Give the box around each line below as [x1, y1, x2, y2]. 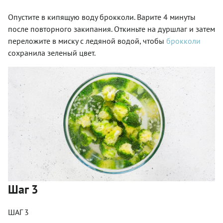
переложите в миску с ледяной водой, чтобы [8, 36, 166, 46]
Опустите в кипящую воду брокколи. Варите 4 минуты [8, 12, 196, 22]
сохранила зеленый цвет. [8, 48, 96, 58]
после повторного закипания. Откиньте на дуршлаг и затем [8, 24, 215, 34]
